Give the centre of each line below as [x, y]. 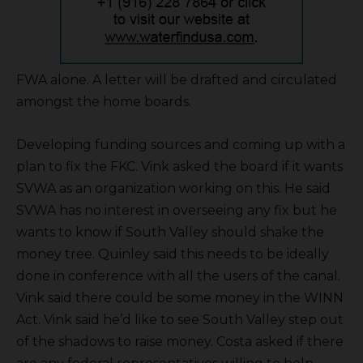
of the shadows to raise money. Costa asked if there [180, 341]
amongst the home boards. [104, 101]
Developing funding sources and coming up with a [181, 144]
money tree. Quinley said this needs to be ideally [173, 254]
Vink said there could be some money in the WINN [180, 297]
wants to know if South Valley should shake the [170, 232]
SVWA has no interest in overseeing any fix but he [177, 210]
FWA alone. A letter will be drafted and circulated [177, 79]
